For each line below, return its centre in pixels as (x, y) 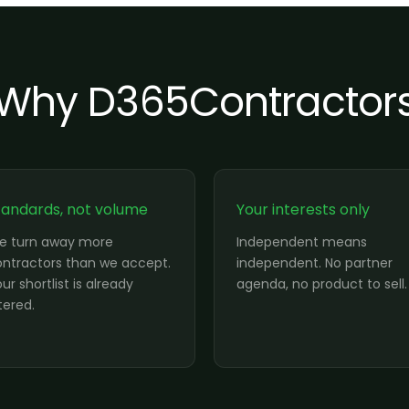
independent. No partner (315, 263)
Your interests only (303, 210)
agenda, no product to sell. (322, 284)
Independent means (302, 242)
